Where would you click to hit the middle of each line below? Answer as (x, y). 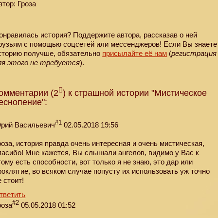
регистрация (194, 54)
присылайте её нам (135, 54)
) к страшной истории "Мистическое (135, 93)
